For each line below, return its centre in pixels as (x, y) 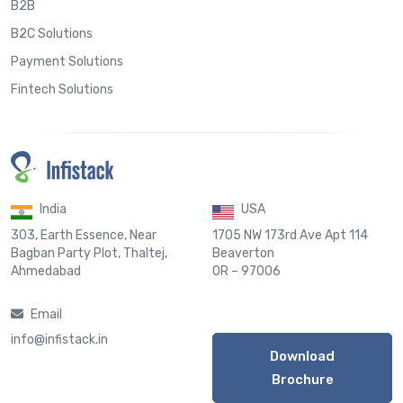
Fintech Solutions (62, 89)
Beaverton (243, 253)
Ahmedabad (46, 271)
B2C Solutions (52, 33)
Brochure (302, 379)
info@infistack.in (59, 339)
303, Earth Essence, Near (84, 235)
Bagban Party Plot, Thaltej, (89, 253)
